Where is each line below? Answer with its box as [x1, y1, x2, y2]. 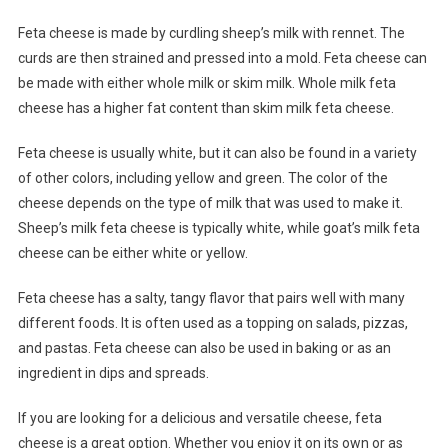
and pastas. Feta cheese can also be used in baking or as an [17, 339, 391, 356]
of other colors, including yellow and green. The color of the [17, 169, 388, 186]
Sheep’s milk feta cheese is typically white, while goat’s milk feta [17, 219, 420, 236]
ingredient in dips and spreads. [17, 364, 209, 381]
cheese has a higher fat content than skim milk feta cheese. [17, 99, 394, 116]
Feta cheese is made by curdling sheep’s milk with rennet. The [17, 24, 405, 41]
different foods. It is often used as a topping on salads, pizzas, [17, 314, 408, 331]
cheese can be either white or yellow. [17, 244, 248, 261]
